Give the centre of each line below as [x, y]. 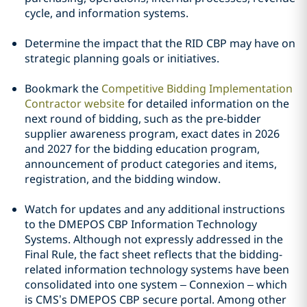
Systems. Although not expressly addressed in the [154, 239]
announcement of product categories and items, [151, 164]
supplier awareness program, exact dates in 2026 [152, 134]
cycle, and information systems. [107, 13]
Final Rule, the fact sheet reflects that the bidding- [153, 254]
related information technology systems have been [157, 269]
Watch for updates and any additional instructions [155, 209]
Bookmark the [63, 88]
